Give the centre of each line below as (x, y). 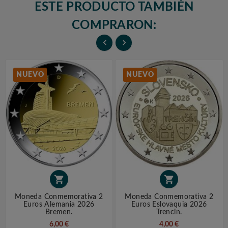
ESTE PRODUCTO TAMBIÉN (114, 7)
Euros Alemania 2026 (59, 204)
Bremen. (59, 212)
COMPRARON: (114, 26)
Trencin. (169, 212)
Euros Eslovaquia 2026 (169, 204)
